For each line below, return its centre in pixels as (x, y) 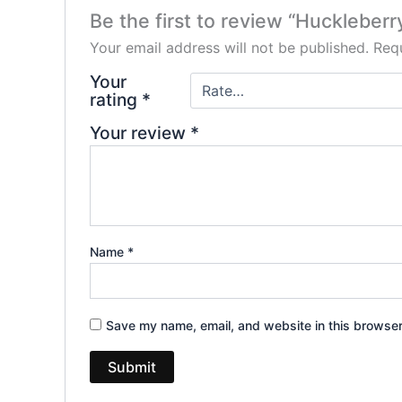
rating (115, 100)
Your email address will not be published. (229, 48)
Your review (140, 133)
